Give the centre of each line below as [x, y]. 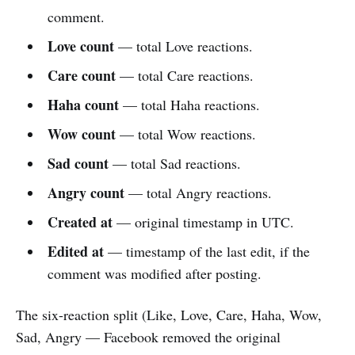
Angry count [86, 192]
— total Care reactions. [184, 75]
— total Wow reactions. [185, 134]
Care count [81, 75]
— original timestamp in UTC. [203, 221]
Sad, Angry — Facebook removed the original [148, 336]
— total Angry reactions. [198, 192]
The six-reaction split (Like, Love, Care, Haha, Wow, [169, 314]
